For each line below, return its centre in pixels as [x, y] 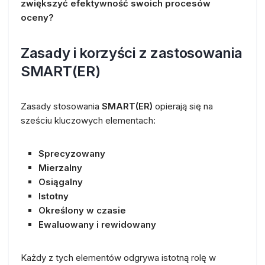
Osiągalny [61, 182]
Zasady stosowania [61, 106]
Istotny [54, 196]
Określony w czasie [82, 210]
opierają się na [183, 106]
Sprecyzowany [72, 153]
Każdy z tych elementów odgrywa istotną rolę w [118, 257]
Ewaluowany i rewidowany [97, 224]
